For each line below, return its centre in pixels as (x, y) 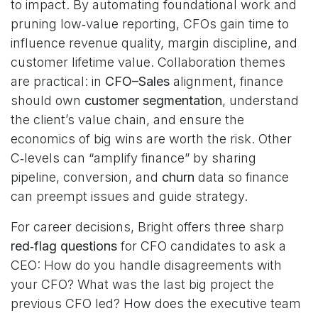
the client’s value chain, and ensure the (127, 120)
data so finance (242, 177)
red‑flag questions (64, 246)
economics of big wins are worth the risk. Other (151, 139)
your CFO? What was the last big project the (142, 284)
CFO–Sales (137, 81)
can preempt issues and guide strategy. (129, 196)
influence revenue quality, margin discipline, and (154, 43)
